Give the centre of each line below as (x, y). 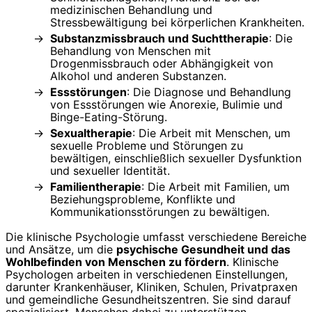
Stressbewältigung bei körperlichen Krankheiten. (177, 23)
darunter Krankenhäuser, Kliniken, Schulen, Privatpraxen (151, 287)
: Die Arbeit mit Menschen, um (211, 133)
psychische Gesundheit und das (203, 250)
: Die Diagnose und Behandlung (209, 92)
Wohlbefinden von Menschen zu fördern (116, 262)
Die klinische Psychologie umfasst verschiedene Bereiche (156, 237)
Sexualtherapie (91, 133)
